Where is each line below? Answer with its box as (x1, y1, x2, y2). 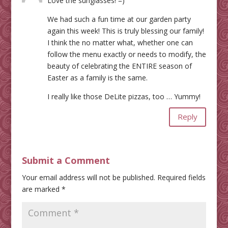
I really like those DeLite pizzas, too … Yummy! (47, 91, 201, 101)
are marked (21, 184, 62, 194)
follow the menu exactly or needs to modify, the (47, 49, 206, 59)
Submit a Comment (21, 154, 110, 166)
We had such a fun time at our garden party (47, 14, 191, 24)
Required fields (157, 172, 206, 182)
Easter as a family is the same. (47, 72, 148, 82)
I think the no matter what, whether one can (47, 37, 193, 47)
